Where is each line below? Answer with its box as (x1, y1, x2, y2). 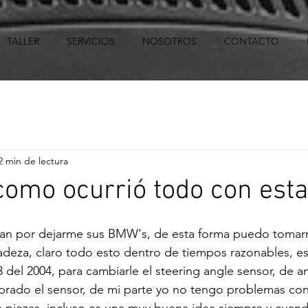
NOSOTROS (142, 35, 197, 47)
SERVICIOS (67, 35, 115, 47)
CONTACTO (224, 35, 279, 47)
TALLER (7, 35, 39, 47)
